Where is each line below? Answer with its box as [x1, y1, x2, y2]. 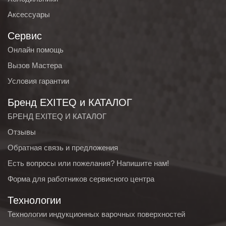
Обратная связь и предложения [8, 143, 118, 152]
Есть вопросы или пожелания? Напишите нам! [8, 159, 169, 168]
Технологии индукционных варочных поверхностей [8, 210, 185, 219]
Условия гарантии [8, 77, 69, 86]
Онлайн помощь [8, 45, 64, 54]
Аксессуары [8, 10, 50, 19]
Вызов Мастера [8, 61, 62, 70]
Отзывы [8, 128, 36, 137]
